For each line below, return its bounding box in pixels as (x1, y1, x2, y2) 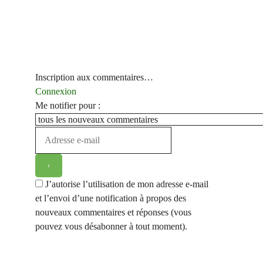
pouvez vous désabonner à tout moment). (35, 221, 187, 231)
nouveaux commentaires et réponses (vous (35, 207, 191, 217)
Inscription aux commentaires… (35, 72, 153, 82)
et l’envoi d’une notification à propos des (35, 193, 186, 203)
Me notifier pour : (35, 100, 100, 110)
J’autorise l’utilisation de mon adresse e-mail (45, 178, 208, 189)
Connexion (35, 86, 76, 96)
